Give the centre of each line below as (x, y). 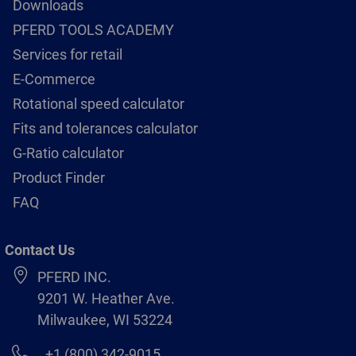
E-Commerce (54, 79)
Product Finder (59, 177)
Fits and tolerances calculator (105, 128)
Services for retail (68, 54)
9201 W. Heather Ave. (106, 298)
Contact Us (40, 250)
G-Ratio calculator (68, 153)
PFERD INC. (74, 277)
